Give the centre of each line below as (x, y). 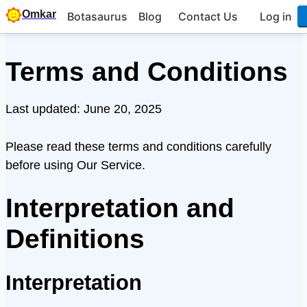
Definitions (75, 239)
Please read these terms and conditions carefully (138, 146)
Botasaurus (97, 16)
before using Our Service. (75, 164)
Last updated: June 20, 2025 (84, 109)
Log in (276, 16)
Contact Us (208, 16)
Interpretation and (120, 208)
